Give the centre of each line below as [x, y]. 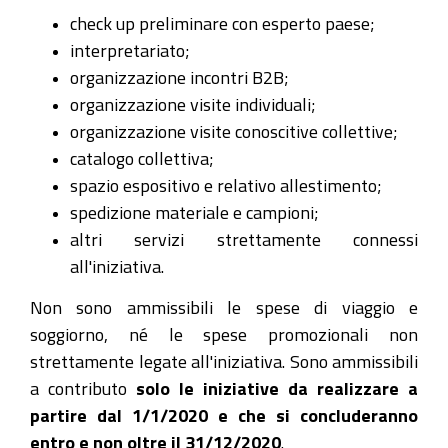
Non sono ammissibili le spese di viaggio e [224, 306]
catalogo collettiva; [142, 158]
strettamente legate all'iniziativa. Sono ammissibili [224, 360]
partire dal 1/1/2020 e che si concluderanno [224, 414]
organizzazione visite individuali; [193, 104]
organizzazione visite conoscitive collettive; [234, 131]
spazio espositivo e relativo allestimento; [226, 185]
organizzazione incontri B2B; [179, 77]
